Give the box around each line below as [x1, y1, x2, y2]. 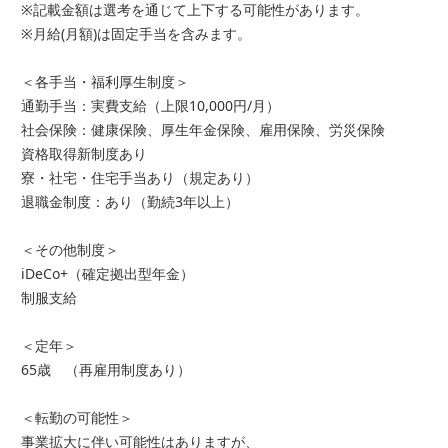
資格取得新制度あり [21, 144, 147, 164]
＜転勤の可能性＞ [21, 408, 133, 428]
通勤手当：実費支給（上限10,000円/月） [21, 96, 280, 116]
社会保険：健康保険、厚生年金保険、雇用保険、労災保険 [21, 120, 385, 140]
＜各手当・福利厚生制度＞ [21, 72, 189, 92]
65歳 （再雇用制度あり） [21, 360, 191, 380]
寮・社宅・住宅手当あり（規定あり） [21, 168, 259, 188]
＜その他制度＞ [21, 240, 119, 260]
